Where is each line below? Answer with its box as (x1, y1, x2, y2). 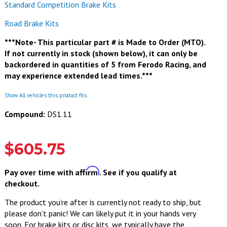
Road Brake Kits (4, 18, 59, 29)
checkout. (4, 178, 40, 189)
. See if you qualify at (99, 167, 177, 178)
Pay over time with (4, 167, 75, 178)
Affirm (75, 166, 99, 176)
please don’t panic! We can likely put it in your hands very (4, 208, 196, 219)
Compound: (4, 109, 45, 120)
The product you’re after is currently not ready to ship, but (4, 197, 201, 208)
